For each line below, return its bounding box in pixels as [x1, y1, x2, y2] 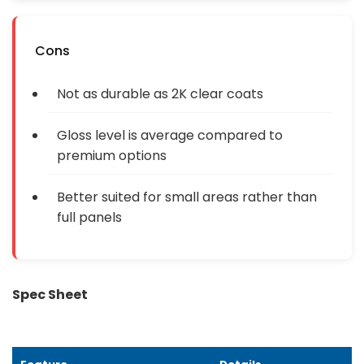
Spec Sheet [12, 284, 88, 304]
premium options [57, 145, 167, 165]
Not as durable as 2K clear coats [57, 84, 263, 103]
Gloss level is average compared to [57, 125, 283, 145]
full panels [57, 207, 122, 227]
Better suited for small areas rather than [57, 187, 317, 206]
